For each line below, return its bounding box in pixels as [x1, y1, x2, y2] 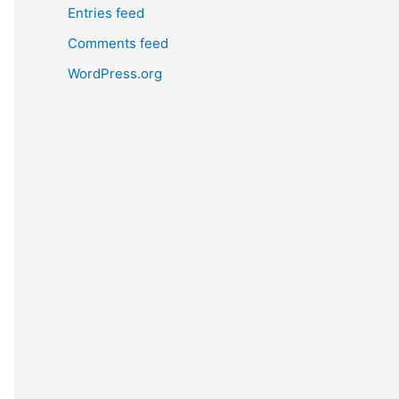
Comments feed [68, 34, 168, 52]
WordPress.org [68, 64, 162, 82]
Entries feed [68, 4, 144, 21]
